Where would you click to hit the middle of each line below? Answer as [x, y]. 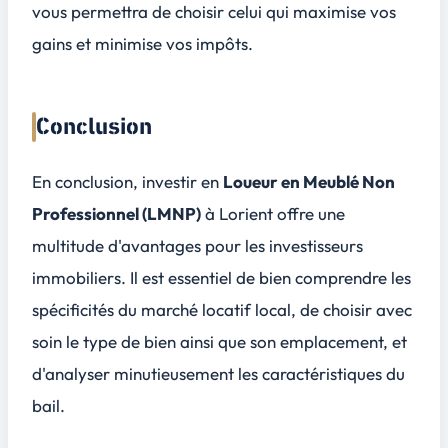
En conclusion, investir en [127, 182]
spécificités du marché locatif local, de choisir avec [222, 310]
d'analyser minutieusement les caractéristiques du [218, 374]
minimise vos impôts [171, 44]
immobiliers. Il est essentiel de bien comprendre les [221, 278]
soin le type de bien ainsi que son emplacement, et [219, 342]
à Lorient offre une [273, 214]
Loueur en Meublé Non [309, 182]
